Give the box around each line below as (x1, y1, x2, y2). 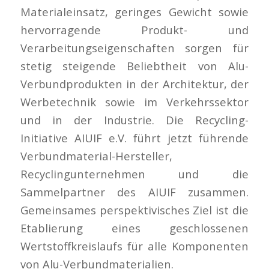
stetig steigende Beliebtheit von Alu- (20, 58, 249, 73)
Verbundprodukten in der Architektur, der (20, 76, 249, 91)
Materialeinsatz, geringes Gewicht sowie (20, 4, 249, 19)
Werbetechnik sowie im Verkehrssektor (20, 94, 249, 109)
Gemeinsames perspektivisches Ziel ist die (20, 202, 249, 217)
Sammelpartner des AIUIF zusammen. (20, 184, 249, 199)
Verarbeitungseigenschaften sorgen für (20, 40, 249, 55)
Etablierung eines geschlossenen (20, 220, 249, 235)
